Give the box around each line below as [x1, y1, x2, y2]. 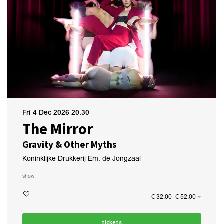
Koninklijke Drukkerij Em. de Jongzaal [22, 154, 141, 163]
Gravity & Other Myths [22, 138, 117, 150]
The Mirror [22, 119, 93, 138]
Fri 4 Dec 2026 [22, 108, 71, 117]
